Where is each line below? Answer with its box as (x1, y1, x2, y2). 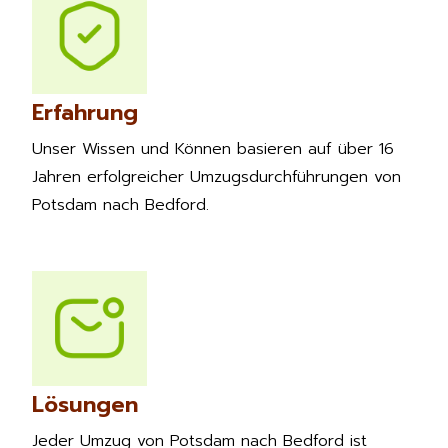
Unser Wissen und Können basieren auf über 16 (32, 136, 394, 161)
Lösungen (32, 387, 138, 421)
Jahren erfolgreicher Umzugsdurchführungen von (32, 164, 401, 189)
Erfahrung (32, 95, 138, 129)
